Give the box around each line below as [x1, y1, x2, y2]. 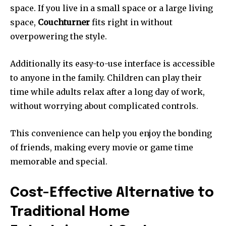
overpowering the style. [10, 31, 107, 41]
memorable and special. [10, 156, 107, 166]
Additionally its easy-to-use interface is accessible [10, 58, 215, 69]
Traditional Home [10, 205, 130, 219]
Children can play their [107, 72, 202, 83]
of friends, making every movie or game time [10, 142, 193, 152]
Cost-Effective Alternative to [10, 186, 214, 200]
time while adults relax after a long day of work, [10, 86, 205, 97]
